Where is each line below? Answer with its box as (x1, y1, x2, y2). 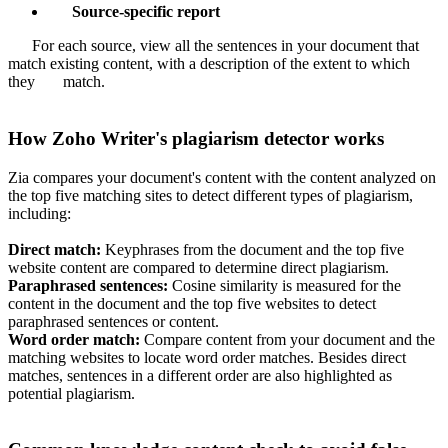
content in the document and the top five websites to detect (8, 294, 376, 312)
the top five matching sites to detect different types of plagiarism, (8, 186, 413, 204)
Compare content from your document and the (140, 330, 435, 348)
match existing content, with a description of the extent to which (8, 55, 410, 73)
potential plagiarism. (8, 384, 135, 402)
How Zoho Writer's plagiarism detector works (8, 127, 384, 149)
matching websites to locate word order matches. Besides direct (8, 348, 406, 366)
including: (8, 204, 71, 222)
